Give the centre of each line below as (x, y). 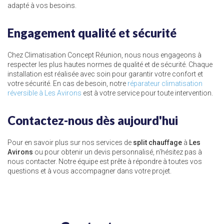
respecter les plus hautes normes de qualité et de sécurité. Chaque (110, 64)
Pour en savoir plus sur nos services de (70, 142)
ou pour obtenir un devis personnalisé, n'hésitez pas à (117, 152)
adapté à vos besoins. (42, 5)
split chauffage (157, 142)
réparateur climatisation (165, 83)
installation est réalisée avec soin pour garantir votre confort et (105, 74)
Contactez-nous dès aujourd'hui (93, 120)
